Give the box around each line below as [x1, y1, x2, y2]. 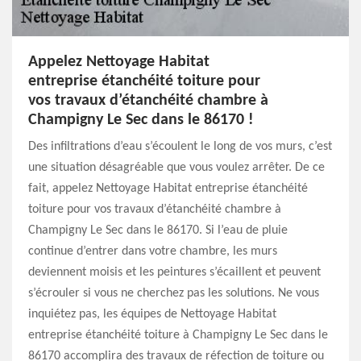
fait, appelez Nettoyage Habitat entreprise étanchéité [28, 182, 308, 195]
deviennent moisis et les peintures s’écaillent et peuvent [28, 266, 321, 279]
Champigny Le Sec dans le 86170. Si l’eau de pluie [28, 224, 288, 237]
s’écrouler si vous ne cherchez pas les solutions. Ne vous [28, 287, 319, 300]
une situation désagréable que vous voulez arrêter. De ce [28, 161, 325, 174]
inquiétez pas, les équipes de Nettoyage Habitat [28, 308, 276, 321]
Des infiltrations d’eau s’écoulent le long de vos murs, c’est [28, 140, 332, 153]
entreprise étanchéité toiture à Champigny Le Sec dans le [28, 329, 328, 342]
